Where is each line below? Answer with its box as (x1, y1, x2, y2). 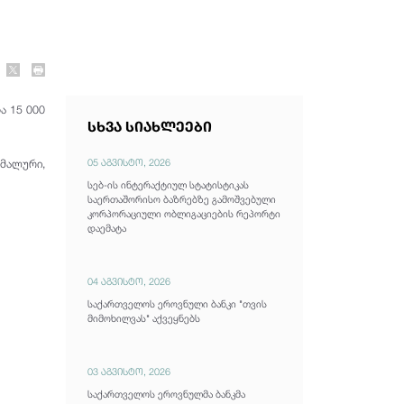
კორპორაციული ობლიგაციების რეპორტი (87, 207, 280, 220)
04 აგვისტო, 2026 (87, 274, 170, 287)
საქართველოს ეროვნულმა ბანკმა (87, 388, 245, 400)
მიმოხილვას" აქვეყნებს (87, 312, 200, 325)
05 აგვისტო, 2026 (87, 155, 170, 168)
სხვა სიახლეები (87, 118, 212, 135)
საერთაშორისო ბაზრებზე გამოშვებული (87, 193, 276, 206)
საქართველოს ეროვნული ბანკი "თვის (87, 298, 267, 310)
